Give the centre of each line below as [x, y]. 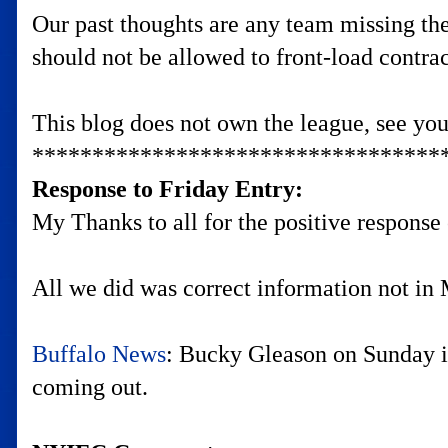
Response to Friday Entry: [167, 189]
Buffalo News [99, 354]
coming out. [90, 387]
